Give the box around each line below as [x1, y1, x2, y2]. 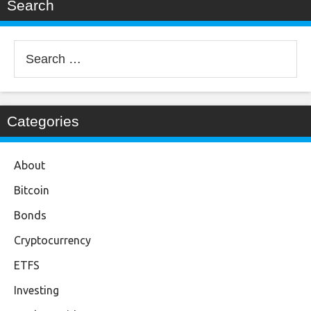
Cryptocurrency [14, 234, 91, 246]
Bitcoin [14, 184, 49, 196]
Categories [7, 113, 79, 129]
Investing [14, 284, 59, 296]
